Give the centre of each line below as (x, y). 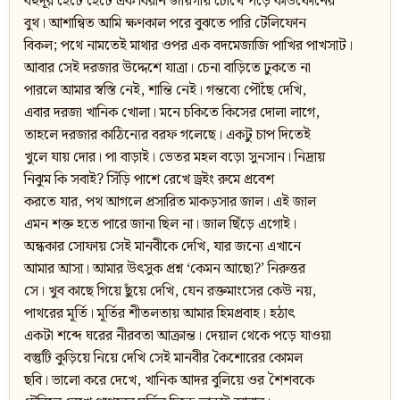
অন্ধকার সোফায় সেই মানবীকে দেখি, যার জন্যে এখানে (162, 247)
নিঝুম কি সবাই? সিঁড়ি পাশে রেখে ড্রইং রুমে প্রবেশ (149, 180)
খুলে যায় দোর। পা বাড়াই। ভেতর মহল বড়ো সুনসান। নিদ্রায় (175, 158)
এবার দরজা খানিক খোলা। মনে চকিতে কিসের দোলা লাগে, (172, 113)
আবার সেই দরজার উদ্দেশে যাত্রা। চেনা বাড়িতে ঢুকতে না (167, 69)
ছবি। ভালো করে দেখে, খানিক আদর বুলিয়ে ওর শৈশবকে (169, 381)
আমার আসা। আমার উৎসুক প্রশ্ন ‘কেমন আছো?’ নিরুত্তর (165, 270)
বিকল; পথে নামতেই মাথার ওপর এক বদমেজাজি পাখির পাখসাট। (188, 46)
